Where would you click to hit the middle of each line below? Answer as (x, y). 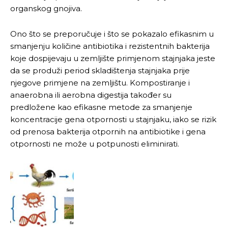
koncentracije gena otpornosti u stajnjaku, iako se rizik (113, 119)
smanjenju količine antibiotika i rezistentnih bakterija (110, 46)
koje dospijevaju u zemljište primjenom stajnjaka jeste (113, 58)
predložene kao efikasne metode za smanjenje (101, 107)
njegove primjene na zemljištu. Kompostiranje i (100, 82)
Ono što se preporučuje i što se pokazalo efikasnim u (112, 34)
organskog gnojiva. (46, 8)
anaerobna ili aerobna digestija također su (91, 95)
